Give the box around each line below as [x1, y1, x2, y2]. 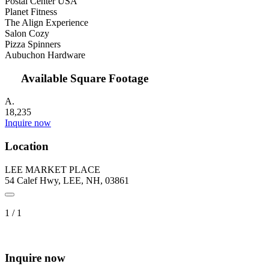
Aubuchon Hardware [5, 50, 85, 60]
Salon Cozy [5, 28, 49, 38]
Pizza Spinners [5, 39, 61, 49]
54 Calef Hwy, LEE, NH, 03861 [5, 175, 129, 186]
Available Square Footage [19, 71, 149, 85]
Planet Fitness [5, 7, 57, 17]
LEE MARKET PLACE [5, 164, 100, 175]
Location [5, 140, 49, 153]
